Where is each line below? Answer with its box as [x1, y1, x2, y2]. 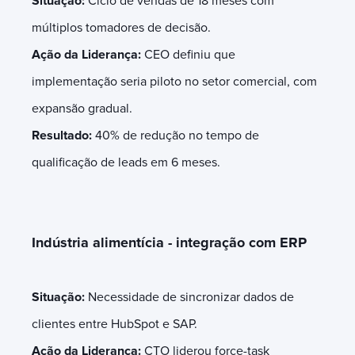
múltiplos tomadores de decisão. [32, 19, 214, 36]
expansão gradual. [32, 100, 136, 116]
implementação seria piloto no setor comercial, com [32, 73, 317, 90]
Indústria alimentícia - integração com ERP [32, 233, 307, 251]
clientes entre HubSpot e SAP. [32, 315, 200, 332]
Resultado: [32, 127, 92, 143]
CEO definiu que [141, 46, 235, 63]
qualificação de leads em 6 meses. [32, 154, 220, 170]
